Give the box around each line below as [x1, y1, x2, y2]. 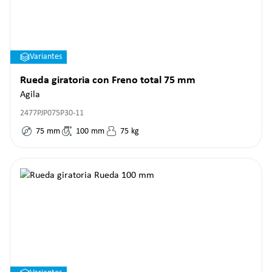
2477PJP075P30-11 [20, 109, 84, 118]
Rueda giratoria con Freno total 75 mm [20, 75, 195, 86]
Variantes [30, 52, 62, 61]
